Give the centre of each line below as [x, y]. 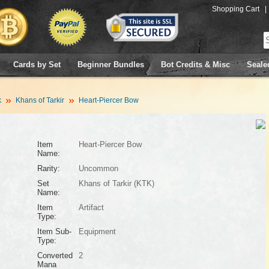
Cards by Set [37, 65]
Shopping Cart [236, 9]
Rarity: [48, 168]
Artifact [91, 207]
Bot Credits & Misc [195, 65]
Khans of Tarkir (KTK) [116, 183]
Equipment [97, 231]
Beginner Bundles [111, 65]
